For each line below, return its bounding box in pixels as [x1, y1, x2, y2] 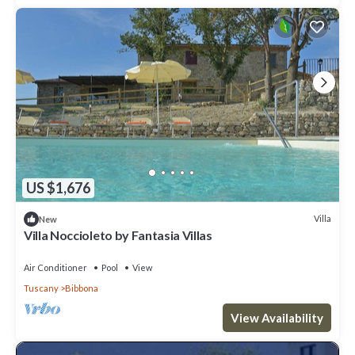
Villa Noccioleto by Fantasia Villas [24, 227, 212, 242]
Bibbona [65, 282, 98, 293]
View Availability [231, 310, 323, 325]
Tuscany [24, 282, 59, 293]
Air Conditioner [24, 261, 87, 273]
